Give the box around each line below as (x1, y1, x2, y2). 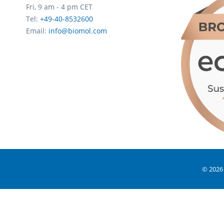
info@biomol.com (48, 26, 107, 36)
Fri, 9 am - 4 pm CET (26, 2, 92, 12)
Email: (26, 26, 48, 36)
